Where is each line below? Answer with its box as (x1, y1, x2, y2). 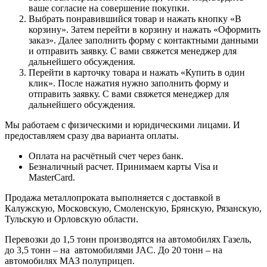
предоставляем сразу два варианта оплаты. (5, 130, 179, 141)
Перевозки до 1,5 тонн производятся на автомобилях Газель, (5, 234, 252, 244)
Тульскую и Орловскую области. (5, 213, 138, 224)
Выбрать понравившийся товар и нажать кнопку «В (29, 13, 241, 24)
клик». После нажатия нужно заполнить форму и (29, 77, 229, 88)
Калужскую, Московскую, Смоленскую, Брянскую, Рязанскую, (5, 203, 262, 213)
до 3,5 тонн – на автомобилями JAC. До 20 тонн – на (5, 244, 222, 255)
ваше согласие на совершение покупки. (29, 2, 190, 13)
